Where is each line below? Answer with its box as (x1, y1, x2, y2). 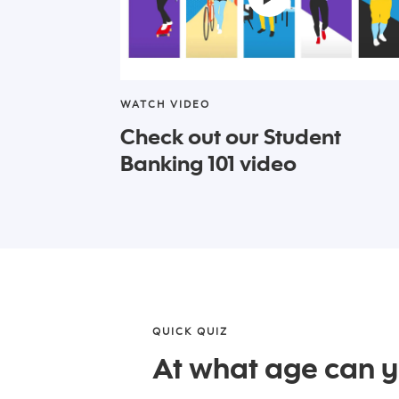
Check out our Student (120, 122, 341, 151)
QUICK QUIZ (152, 324, 228, 338)
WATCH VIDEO (120, 97, 210, 111)
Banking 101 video (120, 149, 297, 177)
